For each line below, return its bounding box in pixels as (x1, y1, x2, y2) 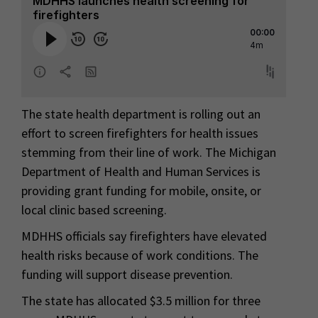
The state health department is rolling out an (21, 106, 261, 123)
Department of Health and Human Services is (21, 163, 261, 180)
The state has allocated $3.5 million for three (21, 292, 261, 309)
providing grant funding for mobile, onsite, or (21, 182, 261, 199)
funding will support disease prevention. (21, 266, 233, 283)
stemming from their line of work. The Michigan (21, 144, 276, 161)
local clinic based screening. (21, 202, 167, 219)
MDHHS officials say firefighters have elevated (21, 228, 267, 245)
